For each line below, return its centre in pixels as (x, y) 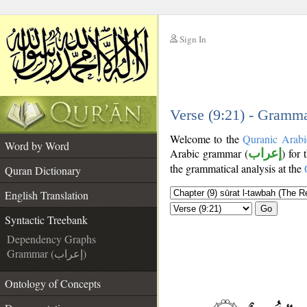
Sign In (193, 39)
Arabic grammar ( (209, 153)
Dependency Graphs (51, 239)
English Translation (47, 195)
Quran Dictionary (43, 170)
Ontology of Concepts (53, 283)
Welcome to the (207, 139)
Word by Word (37, 146)
